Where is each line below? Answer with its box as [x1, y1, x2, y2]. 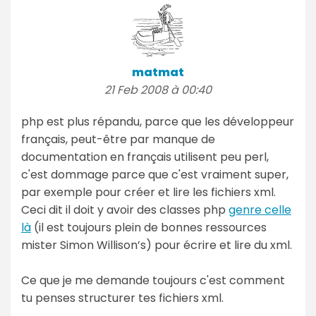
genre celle [229, 201, 291, 218]
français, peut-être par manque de [21, 130, 215, 147]
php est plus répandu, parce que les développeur [21, 113, 294, 130]
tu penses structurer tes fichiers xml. [21, 289, 224, 306]
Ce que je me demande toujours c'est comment [21, 272, 285, 288]
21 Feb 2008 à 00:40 [104, 81, 212, 98]
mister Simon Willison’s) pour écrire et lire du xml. [21, 236, 292, 253]
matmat [132, 63, 184, 80]
